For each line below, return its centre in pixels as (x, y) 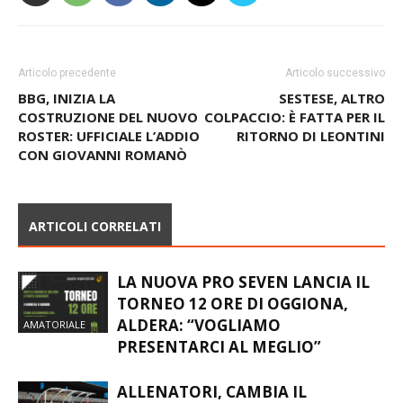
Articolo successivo (335, 72)
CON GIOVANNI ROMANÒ (103, 154)
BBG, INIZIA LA (67, 98)
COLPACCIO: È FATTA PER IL (295, 116)
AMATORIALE (54, 325)
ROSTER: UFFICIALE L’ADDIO (109, 135)
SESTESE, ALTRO (332, 98)
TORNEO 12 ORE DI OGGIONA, (233, 303)
